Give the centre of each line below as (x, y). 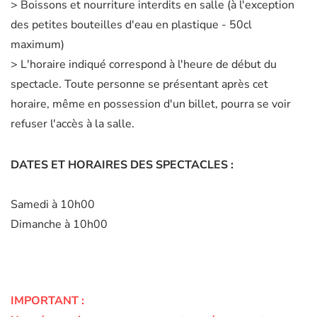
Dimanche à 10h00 (59, 224)
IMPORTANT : (47, 300)
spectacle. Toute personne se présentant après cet (139, 84)
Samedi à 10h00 (53, 204)
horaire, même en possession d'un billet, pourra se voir (151, 104)
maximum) (38, 44)
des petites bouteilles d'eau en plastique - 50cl (131, 24)
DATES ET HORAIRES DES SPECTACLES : (123, 165)
